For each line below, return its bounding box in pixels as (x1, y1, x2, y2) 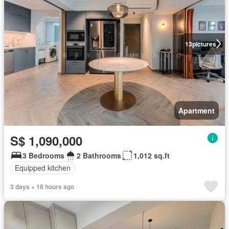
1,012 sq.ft (133, 150, 170, 161)
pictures (192, 39, 216, 49)
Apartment (178, 105, 215, 116)
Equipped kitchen (15, 163, 71, 173)
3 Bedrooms (22, 150, 64, 161)
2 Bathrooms (77, 150, 121, 161)
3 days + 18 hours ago (10, 181, 74, 191)
